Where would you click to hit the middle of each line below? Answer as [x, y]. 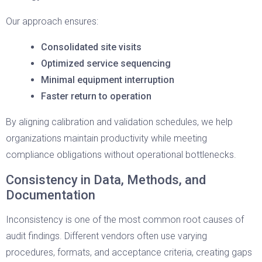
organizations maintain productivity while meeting [106, 138]
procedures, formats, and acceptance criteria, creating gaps [129, 252]
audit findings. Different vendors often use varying [106, 236]
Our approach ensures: [52, 21]
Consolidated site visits [91, 47]
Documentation [51, 195]
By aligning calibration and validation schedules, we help [119, 122]
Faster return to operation [96, 96]
